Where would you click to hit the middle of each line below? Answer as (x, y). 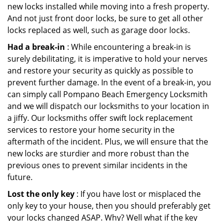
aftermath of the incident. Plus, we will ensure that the (108, 142)
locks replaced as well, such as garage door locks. (99, 30)
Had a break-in (36, 47)
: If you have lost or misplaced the (138, 194)
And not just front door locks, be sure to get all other (105, 18)
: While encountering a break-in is (128, 47)
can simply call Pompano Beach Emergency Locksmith (108, 94)
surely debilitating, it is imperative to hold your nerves (108, 59)
